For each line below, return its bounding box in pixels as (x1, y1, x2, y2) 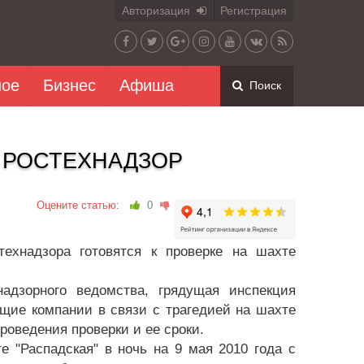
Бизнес (43, 76, 96, 94)
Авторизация (122, 4, 197, 17)
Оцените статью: (37, 199, 126, 211)
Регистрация (220, 4, 287, 17)
